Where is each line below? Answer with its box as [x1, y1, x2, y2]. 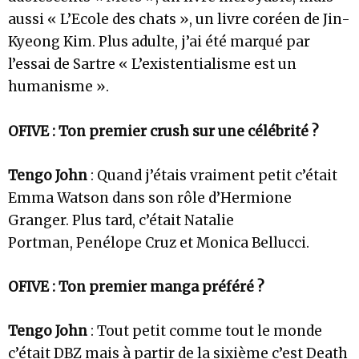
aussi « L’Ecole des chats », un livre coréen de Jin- [8, 10, 350, 29]
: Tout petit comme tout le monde [87, 322, 322, 341]
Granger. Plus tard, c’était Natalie [8, 211, 234, 229]
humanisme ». [8, 78, 109, 96]
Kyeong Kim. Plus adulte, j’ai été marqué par [8, 33, 310, 51]
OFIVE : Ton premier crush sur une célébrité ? [8, 122, 319, 140]
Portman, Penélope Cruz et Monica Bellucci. [8, 233, 309, 252]
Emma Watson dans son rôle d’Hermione [8, 188, 292, 207]
